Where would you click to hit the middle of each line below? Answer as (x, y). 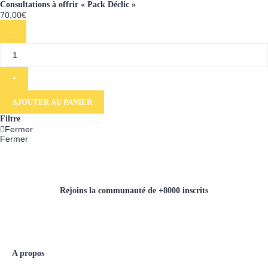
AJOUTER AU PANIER (52, 102)
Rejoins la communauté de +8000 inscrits (134, 190)
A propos (28, 253)
